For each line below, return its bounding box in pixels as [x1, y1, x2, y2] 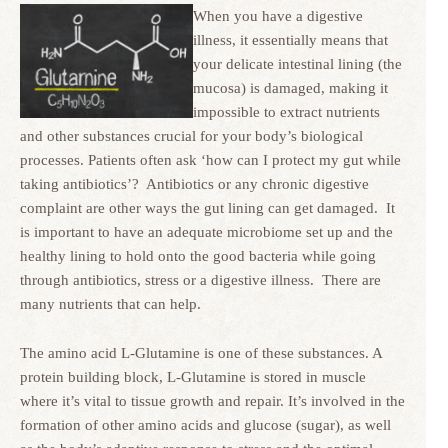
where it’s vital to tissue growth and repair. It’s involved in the [20, 393, 405, 409]
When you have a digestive [193, 8, 363, 24]
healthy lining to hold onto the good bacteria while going [20, 248, 376, 264]
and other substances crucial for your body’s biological [20, 128, 363, 144]
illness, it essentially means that [193, 32, 388, 48]
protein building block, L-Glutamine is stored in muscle [20, 369, 366, 385]
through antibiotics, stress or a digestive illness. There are [20, 272, 381, 288]
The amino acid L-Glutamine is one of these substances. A [20, 345, 382, 361]
